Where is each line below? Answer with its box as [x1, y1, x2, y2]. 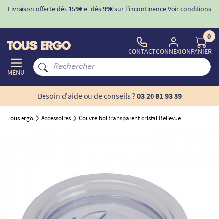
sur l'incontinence [113, 4, 166, 13]
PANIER [191, 47, 212, 56]
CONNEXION [156, 47, 191, 56]
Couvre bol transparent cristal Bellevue [79, 114, 181, 122]
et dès [82, 4, 103, 13]
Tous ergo [7, 114, 33, 122]
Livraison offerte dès [8, 4, 68, 13]
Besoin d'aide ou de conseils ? [37, 91, 135, 101]
